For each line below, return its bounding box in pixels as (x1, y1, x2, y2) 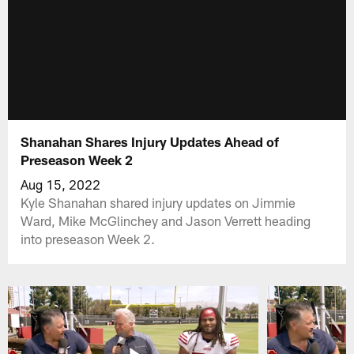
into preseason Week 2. (21, 230, 156, 247)
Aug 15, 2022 (21, 175, 101, 192)
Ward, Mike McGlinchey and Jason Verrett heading (21, 212, 311, 228)
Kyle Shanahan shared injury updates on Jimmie (21, 194, 296, 210)
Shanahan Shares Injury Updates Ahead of (21, 133, 280, 149)
